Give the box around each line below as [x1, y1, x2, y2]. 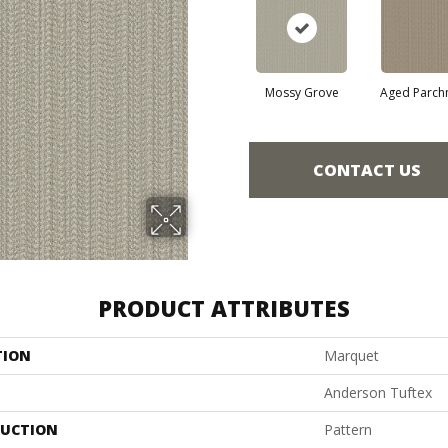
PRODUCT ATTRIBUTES [98, 293, 350, 323]
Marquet [324, 346, 379, 365]
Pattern [324, 420, 372, 439]
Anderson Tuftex [324, 383, 432, 402]
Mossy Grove [264, 84, 339, 101]
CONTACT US [313, 158, 421, 181]
